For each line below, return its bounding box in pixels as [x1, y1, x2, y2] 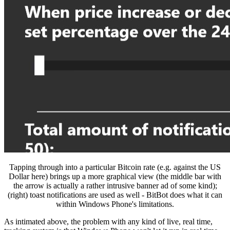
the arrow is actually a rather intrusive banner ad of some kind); [13, 181, 217, 190]
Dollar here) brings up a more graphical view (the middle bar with [9, 171, 221, 181]
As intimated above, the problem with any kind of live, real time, [4, 217, 213, 226]
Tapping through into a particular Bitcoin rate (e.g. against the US [9, 162, 221, 171]
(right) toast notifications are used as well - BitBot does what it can [8, 190, 222, 199]
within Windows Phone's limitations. [56, 199, 174, 208]
